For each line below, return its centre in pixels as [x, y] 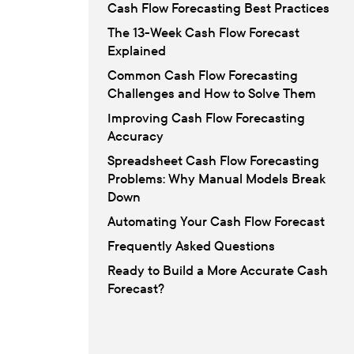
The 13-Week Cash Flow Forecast [203, 32]
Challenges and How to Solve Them [212, 93]
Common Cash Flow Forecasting [203, 75]
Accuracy [136, 136]
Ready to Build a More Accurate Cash [218, 270]
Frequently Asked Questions [191, 246]
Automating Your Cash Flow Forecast [216, 221]
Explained [137, 51]
